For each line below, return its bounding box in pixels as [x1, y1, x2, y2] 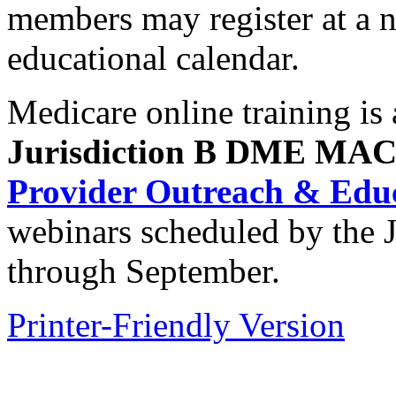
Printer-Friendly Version [7, 306, 345, 345]
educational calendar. [7, 39, 300, 78]
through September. [7, 252, 280, 291]
